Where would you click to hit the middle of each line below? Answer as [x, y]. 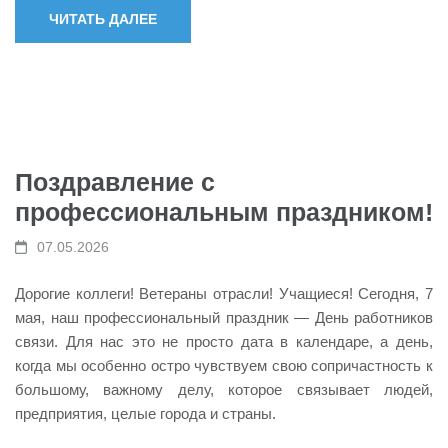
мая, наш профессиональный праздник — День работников [224, 317]
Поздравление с [115, 182]
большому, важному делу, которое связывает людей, [224, 389]
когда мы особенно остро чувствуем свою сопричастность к [224, 365]
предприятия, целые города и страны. [145, 413]
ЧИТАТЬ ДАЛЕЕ [103, 19]
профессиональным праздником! [224, 212]
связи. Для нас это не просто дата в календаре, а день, [224, 341]
